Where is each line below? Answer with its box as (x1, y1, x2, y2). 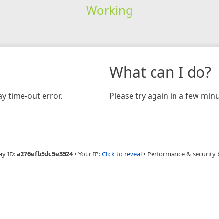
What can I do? (109, 62, 211, 82)
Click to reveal (101, 149, 142, 158)
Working (86, 1, 133, 18)
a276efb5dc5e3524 (16, 149, 73, 158)
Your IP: (78, 149, 102, 158)
